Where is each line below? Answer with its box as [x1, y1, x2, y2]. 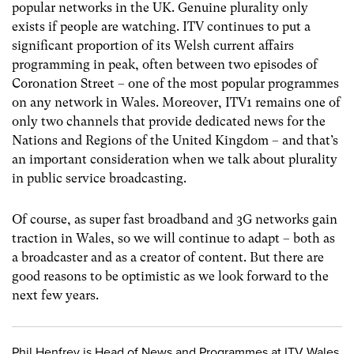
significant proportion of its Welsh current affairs [12, 38, 294, 54]
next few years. [12, 287, 99, 303]
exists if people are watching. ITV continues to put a [12, 19, 311, 35]
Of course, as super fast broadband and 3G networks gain [12, 211, 337, 227]
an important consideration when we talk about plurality [12, 152, 337, 168]
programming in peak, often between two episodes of [12, 57, 318, 73]
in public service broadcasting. [12, 171, 186, 186]
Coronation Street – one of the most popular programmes [12, 76, 339, 92]
